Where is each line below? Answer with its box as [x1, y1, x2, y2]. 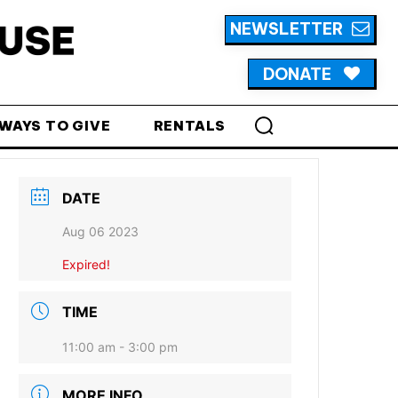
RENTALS [153, 116, 227, 134]
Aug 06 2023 [62, 223, 139, 239]
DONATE [263, 63, 331, 84]
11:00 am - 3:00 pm [62, 339, 179, 355]
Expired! [62, 256, 111, 272]
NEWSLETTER [230, 19, 343, 40]
